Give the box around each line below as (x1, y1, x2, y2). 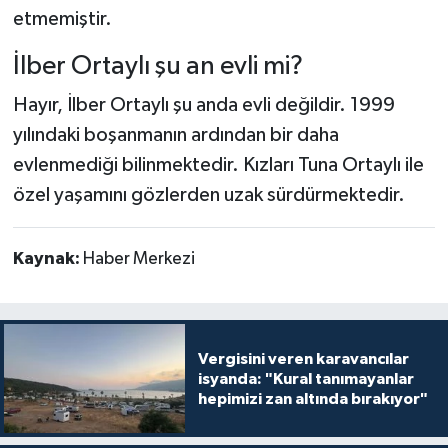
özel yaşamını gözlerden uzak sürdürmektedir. (12, 185, 405, 206)
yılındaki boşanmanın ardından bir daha (12, 125, 339, 146)
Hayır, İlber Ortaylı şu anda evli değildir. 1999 (12, 95, 395, 116)
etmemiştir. (12, 8, 112, 29)
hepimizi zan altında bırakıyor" (197, 390, 428, 407)
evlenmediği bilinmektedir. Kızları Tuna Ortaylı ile (12, 155, 424, 176)
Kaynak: (12, 250, 83, 269)
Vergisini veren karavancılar (197, 350, 409, 367)
